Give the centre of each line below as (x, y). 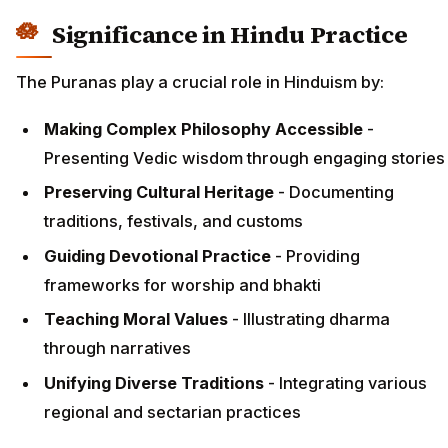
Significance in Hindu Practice (230, 35)
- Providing (315, 255)
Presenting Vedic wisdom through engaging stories (244, 157)
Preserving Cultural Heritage (159, 192)
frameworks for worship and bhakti (182, 284)
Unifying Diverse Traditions (154, 383)
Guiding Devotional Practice (157, 255)
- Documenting (334, 192)
